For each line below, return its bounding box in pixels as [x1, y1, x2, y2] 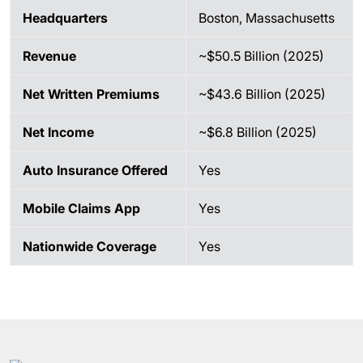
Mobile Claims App [23, 200, 140, 216]
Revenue [23, 48, 76, 64]
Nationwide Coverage [23, 238, 156, 254]
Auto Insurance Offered [23, 162, 168, 178]
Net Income [23, 124, 94, 140]
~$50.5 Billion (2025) [199, 48, 324, 64]
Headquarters [23, 10, 108, 26]
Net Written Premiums [23, 86, 160, 102]
